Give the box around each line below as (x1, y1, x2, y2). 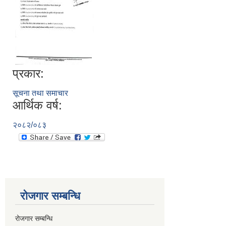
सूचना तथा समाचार (13, 89, 68, 97)
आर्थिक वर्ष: (13, 98, 62, 112)
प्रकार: (13, 67, 44, 80)
